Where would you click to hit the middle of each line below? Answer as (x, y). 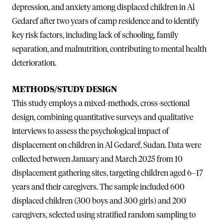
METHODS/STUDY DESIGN (64, 89)
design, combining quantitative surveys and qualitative (103, 117)
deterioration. (34, 63)
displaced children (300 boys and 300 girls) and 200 (99, 201)
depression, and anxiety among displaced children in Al (103, 7)
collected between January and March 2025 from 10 (97, 159)
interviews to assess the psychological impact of (90, 131)
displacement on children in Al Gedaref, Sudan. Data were (107, 145)
